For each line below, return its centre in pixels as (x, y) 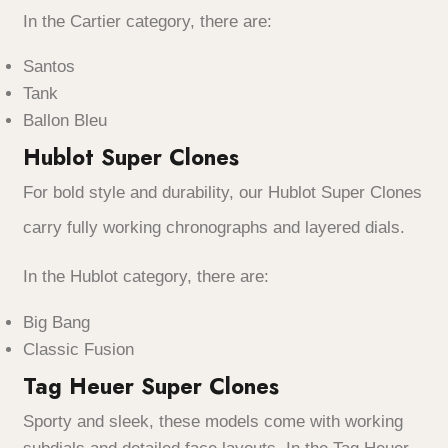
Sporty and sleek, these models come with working (213, 421)
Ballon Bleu (65, 121)
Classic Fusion (78, 349)
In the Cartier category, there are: (147, 21)
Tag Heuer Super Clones (151, 385)
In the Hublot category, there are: (146, 277)
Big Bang (56, 322)
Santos (49, 67)
